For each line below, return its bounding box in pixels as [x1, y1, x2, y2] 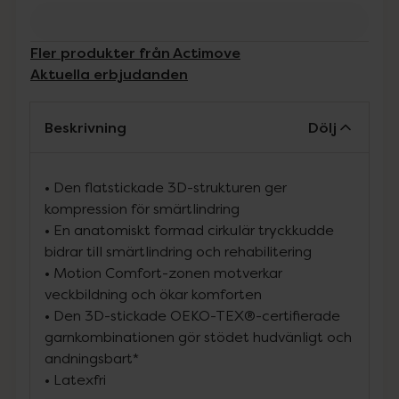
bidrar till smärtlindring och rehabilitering [45, 242, 312, 260]
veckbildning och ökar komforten [45, 285, 262, 303]
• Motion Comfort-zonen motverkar [45, 264, 282, 281]
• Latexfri [45, 370, 106, 388]
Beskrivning [45, 118, 126, 137]
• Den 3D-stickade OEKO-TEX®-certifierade [45, 306, 340, 324]
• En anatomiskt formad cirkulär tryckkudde [45, 221, 334, 239]
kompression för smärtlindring [45, 199, 240, 217]
